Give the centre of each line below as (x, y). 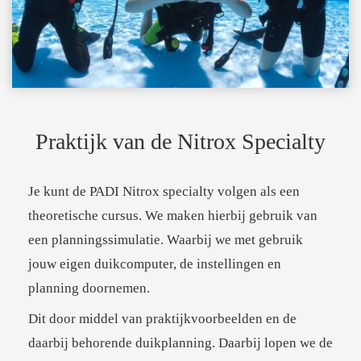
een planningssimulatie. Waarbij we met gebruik (166, 240)
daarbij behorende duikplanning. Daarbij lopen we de (180, 343)
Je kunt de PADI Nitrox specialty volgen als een (164, 192)
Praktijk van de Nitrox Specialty (180, 142)
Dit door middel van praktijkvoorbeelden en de (162, 319)
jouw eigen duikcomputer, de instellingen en (155, 264)
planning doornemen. (89, 288)
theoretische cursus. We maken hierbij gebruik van (173, 216)
